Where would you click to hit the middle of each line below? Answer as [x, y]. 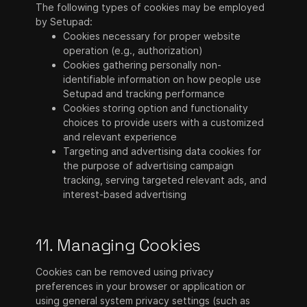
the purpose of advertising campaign [149, 165]
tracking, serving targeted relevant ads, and [165, 180]
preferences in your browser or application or [141, 286]
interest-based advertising [125, 194]
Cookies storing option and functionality [156, 108]
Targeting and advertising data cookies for [162, 151]
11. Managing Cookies [119, 245]
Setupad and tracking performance [144, 94]
